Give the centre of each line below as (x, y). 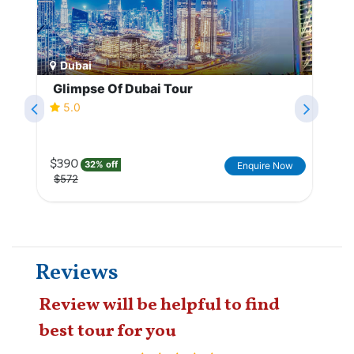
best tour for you (107, 331)
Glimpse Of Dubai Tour (123, 88)
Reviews (77, 273)
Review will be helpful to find (159, 305)
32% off (101, 165)
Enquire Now (265, 166)
